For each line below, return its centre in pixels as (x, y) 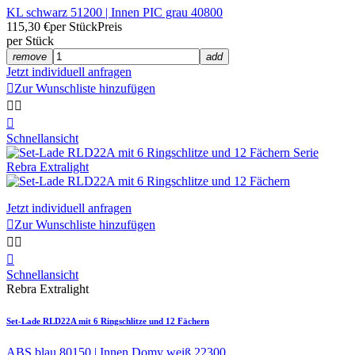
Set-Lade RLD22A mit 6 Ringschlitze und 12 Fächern (108, 321)
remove (30, 57)
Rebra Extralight (48, 289)
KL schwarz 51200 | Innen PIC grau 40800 (115, 13)
